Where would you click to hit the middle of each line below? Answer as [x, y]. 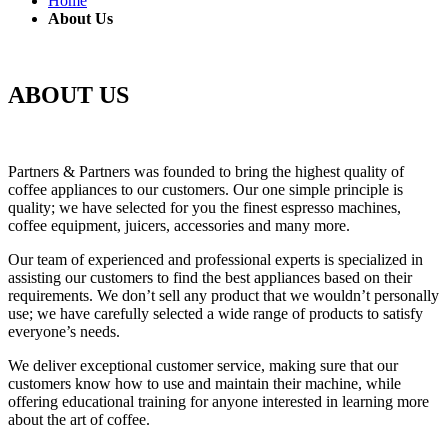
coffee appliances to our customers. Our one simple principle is [205, 189]
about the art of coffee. [79, 419]
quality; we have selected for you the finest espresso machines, [204, 207]
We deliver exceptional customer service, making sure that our [203, 365]
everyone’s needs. [64, 331]
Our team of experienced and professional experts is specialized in [215, 259]
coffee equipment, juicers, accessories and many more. [179, 225]
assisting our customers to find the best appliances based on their [210, 277]
